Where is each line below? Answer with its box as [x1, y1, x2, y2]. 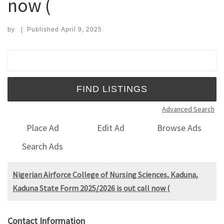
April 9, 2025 [60, 25, 102, 33]
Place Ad [26, 122, 59, 134]
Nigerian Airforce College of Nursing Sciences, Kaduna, [12, 169, 198, 179]
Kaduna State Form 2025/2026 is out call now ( [12, 182, 170, 193]
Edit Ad [97, 122, 125, 134]
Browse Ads [157, 122, 202, 134]
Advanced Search [162, 104, 214, 113]
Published [26, 25, 61, 33]
